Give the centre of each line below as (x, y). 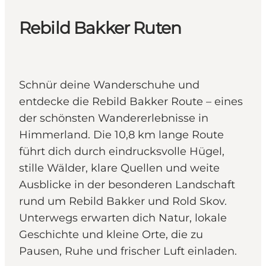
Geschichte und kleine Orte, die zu (111, 235)
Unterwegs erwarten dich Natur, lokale (123, 218)
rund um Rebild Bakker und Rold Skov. (123, 202)
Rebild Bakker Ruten (100, 28)
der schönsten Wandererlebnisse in (114, 118)
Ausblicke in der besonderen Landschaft (127, 185)
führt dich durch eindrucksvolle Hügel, (122, 152)
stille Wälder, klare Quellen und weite (119, 168)
